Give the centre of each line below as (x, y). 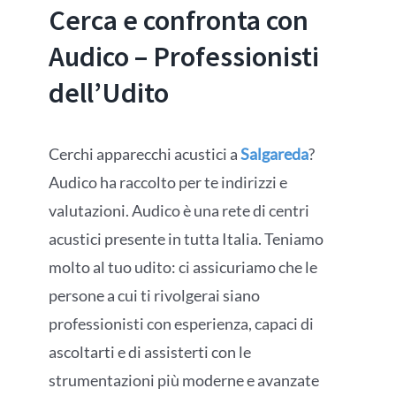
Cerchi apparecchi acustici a (144, 154)
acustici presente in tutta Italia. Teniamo (186, 239)
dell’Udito (108, 93)
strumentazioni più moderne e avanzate (183, 381)
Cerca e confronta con (178, 21)
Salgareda (274, 154)
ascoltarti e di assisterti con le (149, 352)
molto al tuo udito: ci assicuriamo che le (183, 267)
